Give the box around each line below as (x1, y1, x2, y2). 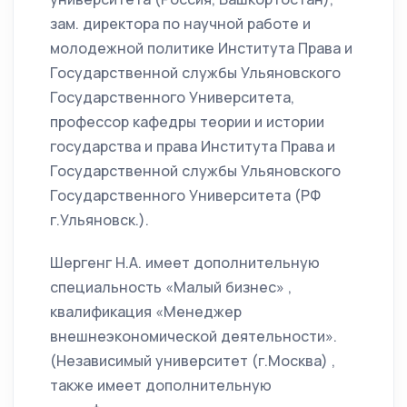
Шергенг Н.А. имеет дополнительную (50, 253, 320, 273)
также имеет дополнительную (50, 375, 272, 396)
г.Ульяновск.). (50, 210, 149, 231)
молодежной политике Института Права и (50, 38, 352, 59)
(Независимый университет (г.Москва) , (50, 351, 335, 372)
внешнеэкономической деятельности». (50, 326, 337, 347)
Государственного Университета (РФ (50, 185, 321, 206)
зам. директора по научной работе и (50, 14, 311, 35)
